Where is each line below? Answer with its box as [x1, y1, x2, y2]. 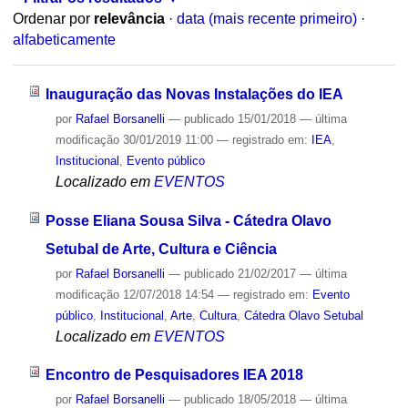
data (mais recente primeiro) [176, 11, 357, 27]
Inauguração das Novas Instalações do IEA [45, 86, 343, 102]
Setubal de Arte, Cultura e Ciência [45, 240, 277, 257]
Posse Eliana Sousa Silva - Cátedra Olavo [45, 212, 331, 229]
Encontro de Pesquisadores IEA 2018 [45, 367, 303, 383]
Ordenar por [12, 11, 90, 27]
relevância [93, 11, 165, 27]
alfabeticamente [12, 32, 116, 48]
